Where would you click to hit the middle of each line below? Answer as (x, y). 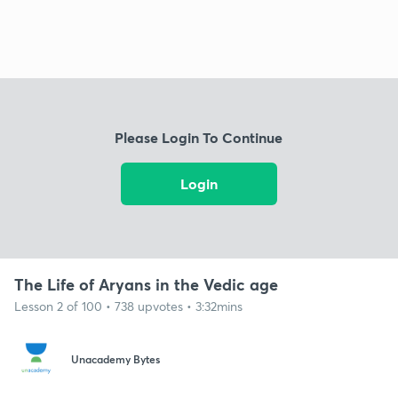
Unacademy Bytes (115, 359)
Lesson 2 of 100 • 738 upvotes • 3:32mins (128, 306)
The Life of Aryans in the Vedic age (146, 284)
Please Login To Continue (199, 138)
